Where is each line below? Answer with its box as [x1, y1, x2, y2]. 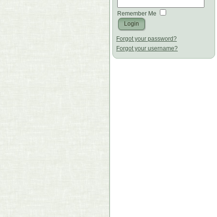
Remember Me [117, 10, 157, 17]
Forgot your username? [116, 45, 178, 52]
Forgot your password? [116, 35, 177, 42]
